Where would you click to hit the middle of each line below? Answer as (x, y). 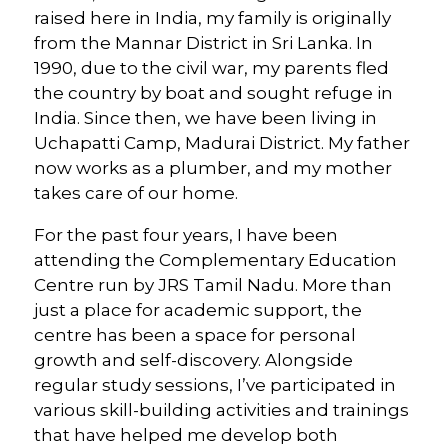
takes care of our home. (136, 192)
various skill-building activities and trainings (221, 409)
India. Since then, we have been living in (205, 117)
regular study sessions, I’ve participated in (215, 384)
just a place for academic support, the (198, 309)
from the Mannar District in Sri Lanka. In (203, 42)
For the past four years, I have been (186, 234)
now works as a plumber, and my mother (213, 167)
